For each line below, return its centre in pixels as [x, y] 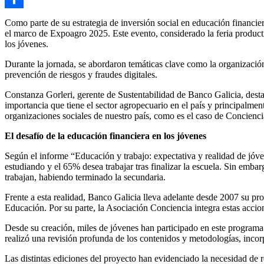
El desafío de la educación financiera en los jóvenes [105, 136]
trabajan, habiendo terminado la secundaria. [85, 177]
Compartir [24, 17]
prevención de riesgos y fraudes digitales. [81, 74]
